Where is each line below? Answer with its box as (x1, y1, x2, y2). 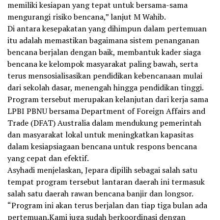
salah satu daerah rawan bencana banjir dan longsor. (7, 188, 193, 199)
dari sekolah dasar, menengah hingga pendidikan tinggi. (7, 82, 204, 93)
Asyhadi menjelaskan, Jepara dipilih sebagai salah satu (7, 165, 197, 175)
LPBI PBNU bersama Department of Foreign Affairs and (7, 106, 205, 116)
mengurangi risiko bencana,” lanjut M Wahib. (7, 11, 166, 22)
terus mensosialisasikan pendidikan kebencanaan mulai (7, 70, 202, 81)
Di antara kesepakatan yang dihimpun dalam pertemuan (7, 23, 207, 34)
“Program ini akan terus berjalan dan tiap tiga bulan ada (7, 200, 207, 211)
